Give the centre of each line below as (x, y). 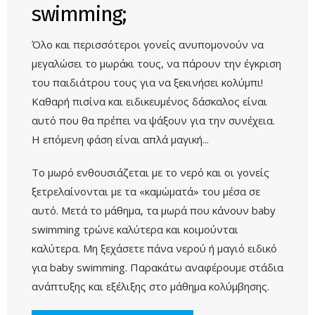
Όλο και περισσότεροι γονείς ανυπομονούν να (148, 44)
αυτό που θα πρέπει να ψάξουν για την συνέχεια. (153, 120)
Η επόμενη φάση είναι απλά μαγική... (120, 139)
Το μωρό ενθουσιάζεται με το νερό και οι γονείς (150, 172)
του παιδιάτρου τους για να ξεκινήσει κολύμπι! (147, 82)
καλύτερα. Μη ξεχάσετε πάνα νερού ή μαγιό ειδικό (154, 248)
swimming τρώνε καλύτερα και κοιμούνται (135, 229)
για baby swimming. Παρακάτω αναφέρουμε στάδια (157, 267)
